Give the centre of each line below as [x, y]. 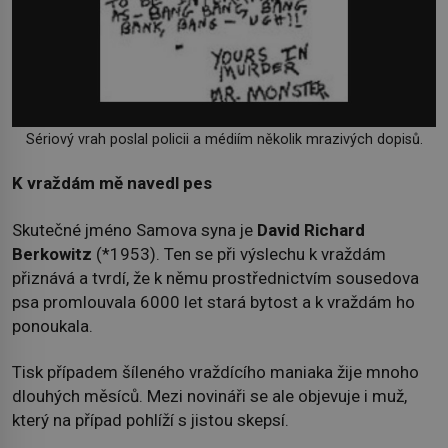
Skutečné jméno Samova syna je [134, 229]
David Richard [311, 229]
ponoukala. [52, 325]
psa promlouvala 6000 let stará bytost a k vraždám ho [213, 301]
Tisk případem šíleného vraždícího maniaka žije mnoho [215, 372]
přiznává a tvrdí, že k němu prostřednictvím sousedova [215, 277]
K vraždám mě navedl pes [112, 183]
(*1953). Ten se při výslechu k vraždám [241, 253]
